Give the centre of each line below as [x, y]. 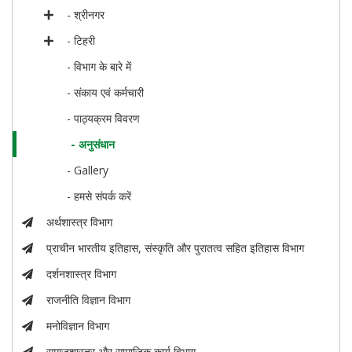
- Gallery [88, 170]
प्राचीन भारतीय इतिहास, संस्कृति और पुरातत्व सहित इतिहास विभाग [176, 248]
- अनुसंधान [92, 144]
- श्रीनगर [86, 15]
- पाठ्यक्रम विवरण [104, 118]
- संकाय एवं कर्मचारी [106, 92]
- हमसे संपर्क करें [99, 196]
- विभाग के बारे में [99, 66]
